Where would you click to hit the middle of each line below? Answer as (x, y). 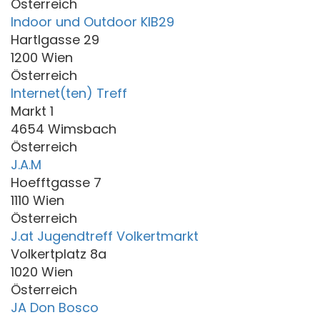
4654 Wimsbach (64, 129)
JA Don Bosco (55, 307)
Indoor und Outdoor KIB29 (92, 21)
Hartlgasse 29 (55, 39)
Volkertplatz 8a (59, 254)
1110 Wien (37, 200)
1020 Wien (42, 271)
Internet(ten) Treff (69, 93)
